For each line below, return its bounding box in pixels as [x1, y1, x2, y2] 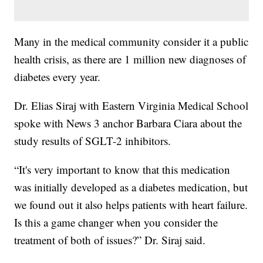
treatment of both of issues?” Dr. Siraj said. [14, 232, 206, 247]
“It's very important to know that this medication [14, 161, 231, 177]
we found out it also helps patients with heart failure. [14, 197, 248, 212]
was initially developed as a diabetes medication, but [14, 179, 248, 194]
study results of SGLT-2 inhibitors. [14, 133, 171, 148]
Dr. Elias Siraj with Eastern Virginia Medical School [14, 97, 249, 113]
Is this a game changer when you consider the [14, 214, 218, 230]
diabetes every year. [14, 69, 101, 84]
